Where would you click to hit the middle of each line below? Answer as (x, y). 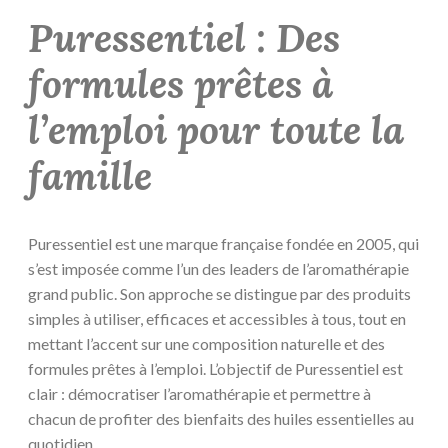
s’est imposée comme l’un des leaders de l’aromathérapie (218, 269)
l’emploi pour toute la (216, 129)
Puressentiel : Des (184, 37)
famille (90, 175)
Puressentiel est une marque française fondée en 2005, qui (223, 244)
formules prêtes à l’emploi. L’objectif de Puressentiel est (215, 369)
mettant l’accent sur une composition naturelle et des (206, 344)
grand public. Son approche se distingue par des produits (219, 294)
